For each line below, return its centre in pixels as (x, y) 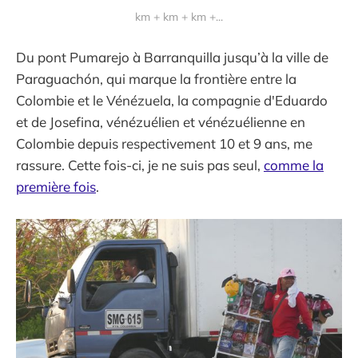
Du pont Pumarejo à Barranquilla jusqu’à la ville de (172, 57)
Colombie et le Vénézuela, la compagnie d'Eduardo (172, 100)
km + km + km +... (179, 16)
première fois (56, 186)
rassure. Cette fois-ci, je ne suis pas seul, (140, 165)
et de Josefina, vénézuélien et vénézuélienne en (161, 121)
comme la (294, 165)
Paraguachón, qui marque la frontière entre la (156, 78)
